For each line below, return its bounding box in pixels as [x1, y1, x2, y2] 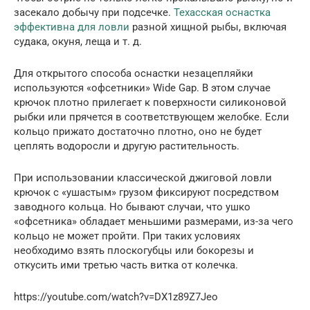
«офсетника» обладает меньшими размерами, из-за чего [14, 215, 293, 228]
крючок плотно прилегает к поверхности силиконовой [14, 96, 286, 109]
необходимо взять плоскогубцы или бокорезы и [14, 244, 254, 257]
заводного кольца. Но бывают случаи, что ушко [14, 201, 250, 214]
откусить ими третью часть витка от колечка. [14, 259, 238, 272]
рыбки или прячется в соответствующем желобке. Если [14, 111, 289, 124]
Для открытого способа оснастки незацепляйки [14, 67, 253, 80]
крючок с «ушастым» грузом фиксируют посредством [14, 186, 279, 199]
